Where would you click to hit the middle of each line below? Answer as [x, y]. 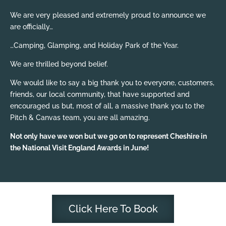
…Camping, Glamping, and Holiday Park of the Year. [94, 45]
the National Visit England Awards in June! [79, 148]
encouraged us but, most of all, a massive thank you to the [107, 106]
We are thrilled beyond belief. [59, 64]
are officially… [32, 26]
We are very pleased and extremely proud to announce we [108, 15]
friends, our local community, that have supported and [100, 94]
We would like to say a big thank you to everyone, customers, [112, 82]
